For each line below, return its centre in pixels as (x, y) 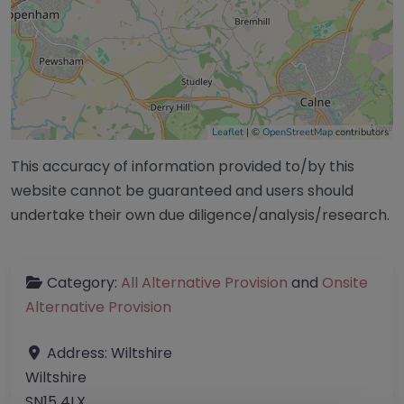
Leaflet (228, 132)
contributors (361, 132)
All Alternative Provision (204, 282)
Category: (84, 282)
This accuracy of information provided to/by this (183, 166)
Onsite (345, 282)
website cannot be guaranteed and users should (182, 190)
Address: (79, 353)
